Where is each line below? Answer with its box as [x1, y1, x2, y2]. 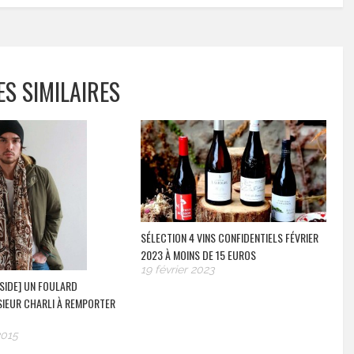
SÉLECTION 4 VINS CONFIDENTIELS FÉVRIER [141, 229, 319, 247]
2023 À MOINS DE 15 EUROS [141, 247, 257, 264]
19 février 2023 [141, 263, 215, 277]
